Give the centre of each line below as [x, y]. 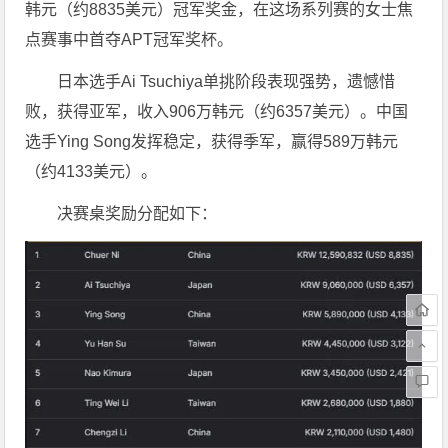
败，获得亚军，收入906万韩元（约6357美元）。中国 [217, 111]
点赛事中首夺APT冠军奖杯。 [129, 39]
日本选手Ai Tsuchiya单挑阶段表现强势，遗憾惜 [226, 81]
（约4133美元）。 [91, 171]
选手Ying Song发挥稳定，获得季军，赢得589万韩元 [212, 141]
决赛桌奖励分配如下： [137, 213]
